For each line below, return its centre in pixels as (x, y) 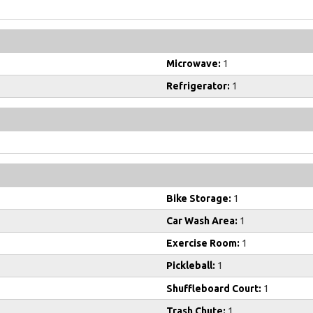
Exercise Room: (203, 243)
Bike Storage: (199, 198)
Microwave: (194, 64)
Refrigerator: (198, 86)
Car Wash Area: (202, 221)
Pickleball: (191, 266)
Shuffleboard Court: (214, 288)
